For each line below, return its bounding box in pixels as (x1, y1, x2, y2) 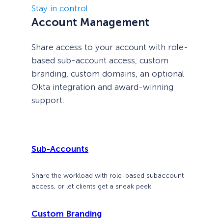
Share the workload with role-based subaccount (31, 171, 184, 180)
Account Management (31, 15, 149, 29)
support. (31, 95, 64, 106)
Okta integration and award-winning (31, 82, 173, 92)
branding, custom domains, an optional (31, 69, 184, 79)
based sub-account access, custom (31, 55, 168, 66)
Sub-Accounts (31, 144, 88, 154)
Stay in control (31, 3, 88, 14)
